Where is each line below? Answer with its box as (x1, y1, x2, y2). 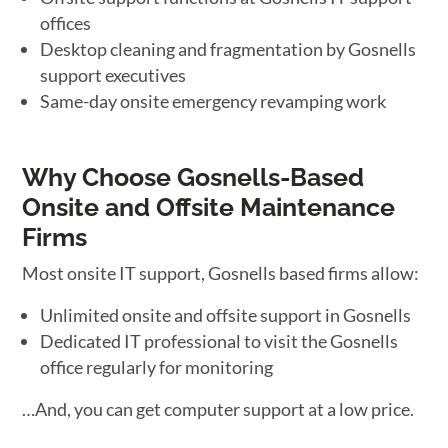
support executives (40, 64, 187, 86)
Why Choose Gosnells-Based (22, 162, 365, 192)
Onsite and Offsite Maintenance (22, 192, 396, 222)
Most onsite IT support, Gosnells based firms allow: (22, 262, 420, 284)
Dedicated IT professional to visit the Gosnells (40, 330, 399, 352)
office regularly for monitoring (40, 356, 274, 378)
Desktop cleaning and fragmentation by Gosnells (40, 38, 417, 60)
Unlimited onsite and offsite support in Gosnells (40, 304, 412, 326)
